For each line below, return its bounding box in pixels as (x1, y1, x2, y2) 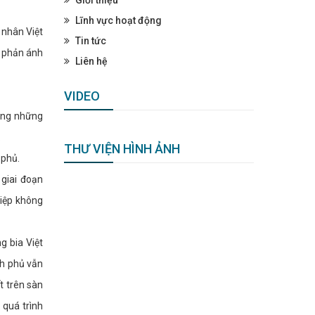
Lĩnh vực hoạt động (73, 14, 162, 26)
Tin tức (73, 34, 106, 46)
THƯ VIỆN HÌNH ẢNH (64, 141, 180, 156)
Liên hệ (73, 55, 108, 67)
